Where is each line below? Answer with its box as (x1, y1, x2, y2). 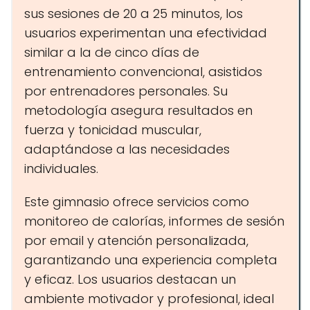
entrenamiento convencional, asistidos (24, 63, 262, 80)
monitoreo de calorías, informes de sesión (24, 212, 284, 230)
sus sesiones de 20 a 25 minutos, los (24, 5, 243, 22)
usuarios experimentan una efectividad (24, 24, 267, 42)
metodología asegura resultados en (24, 102, 253, 119)
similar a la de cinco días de (24, 44, 199, 61)
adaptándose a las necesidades (24, 140, 230, 158)
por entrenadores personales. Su (24, 82, 228, 100)
